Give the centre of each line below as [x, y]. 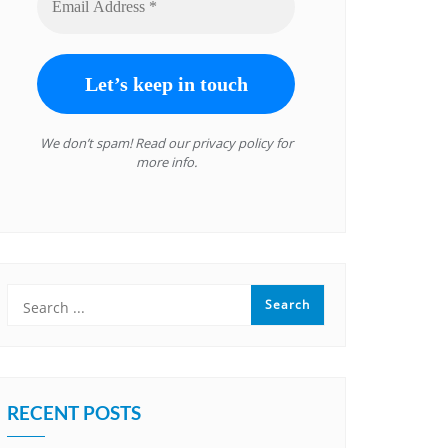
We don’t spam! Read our [115, 143]
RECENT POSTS [74, 413]
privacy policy [232, 143]
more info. [166, 162]
